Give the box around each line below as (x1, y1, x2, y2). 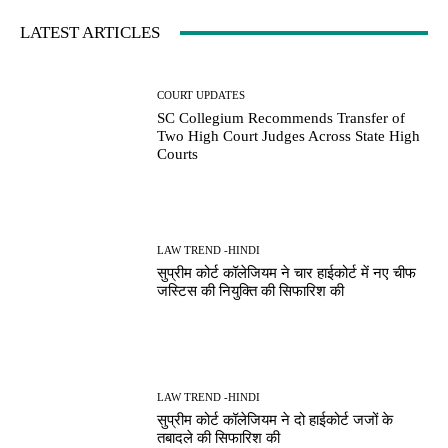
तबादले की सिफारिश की (157, 429, 281, 446)
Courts (157, 145, 199, 162)
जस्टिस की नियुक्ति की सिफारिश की (157, 283, 345, 300)
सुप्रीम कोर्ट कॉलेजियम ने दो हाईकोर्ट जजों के (157, 411, 394, 428)
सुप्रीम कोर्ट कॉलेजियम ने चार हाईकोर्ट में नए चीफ (157, 265, 417, 282)
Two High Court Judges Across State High (157, 127, 421, 144)
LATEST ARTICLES (20, 23, 160, 43)
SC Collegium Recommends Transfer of (157, 109, 406, 126)
